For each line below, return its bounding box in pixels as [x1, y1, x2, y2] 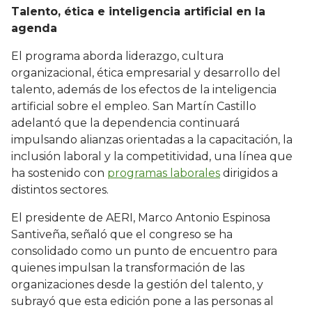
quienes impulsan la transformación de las [11, 261, 244, 275]
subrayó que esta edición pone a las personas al [11, 295, 274, 309]
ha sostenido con [11, 166, 107, 180]
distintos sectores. [11, 183, 109, 197]
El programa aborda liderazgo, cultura [11, 49, 224, 63]
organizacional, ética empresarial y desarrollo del [11, 66, 281, 80]
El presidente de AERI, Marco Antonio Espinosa [11, 211, 270, 225]
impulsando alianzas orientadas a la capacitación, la [11, 133, 292, 147]
